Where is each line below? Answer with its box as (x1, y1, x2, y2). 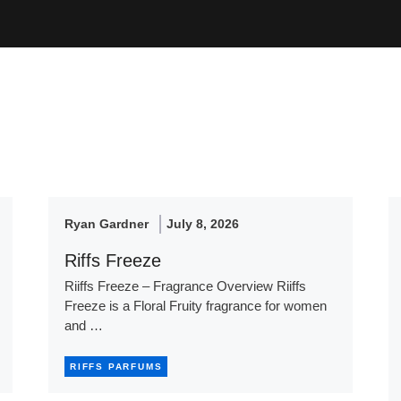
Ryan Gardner (64, 217, 149, 232)
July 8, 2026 (166, 217, 239, 232)
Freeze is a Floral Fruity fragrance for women (64, 298, 327, 314)
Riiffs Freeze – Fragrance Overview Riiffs (64, 278, 306, 294)
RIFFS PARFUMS (69, 361, 163, 371)
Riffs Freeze (64, 251, 161, 271)
